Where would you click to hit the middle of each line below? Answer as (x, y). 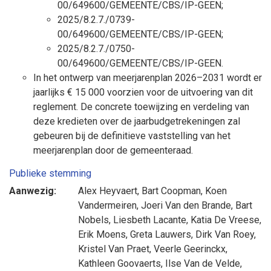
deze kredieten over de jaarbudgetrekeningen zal (137, 121)
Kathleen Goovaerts (119, 263)
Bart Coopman (171, 191)
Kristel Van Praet (114, 249)
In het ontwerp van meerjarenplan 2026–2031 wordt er (148, 78)
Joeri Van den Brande (186, 205)
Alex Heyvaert (108, 191)
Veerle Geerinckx (190, 249)
